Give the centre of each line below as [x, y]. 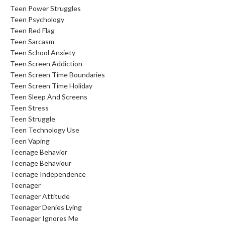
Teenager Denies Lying [46, 207]
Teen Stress [29, 107]
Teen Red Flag [32, 30]
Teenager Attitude [40, 196]
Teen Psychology [37, 19]
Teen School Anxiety [43, 52]
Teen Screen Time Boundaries [58, 74]
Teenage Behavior [39, 152]
